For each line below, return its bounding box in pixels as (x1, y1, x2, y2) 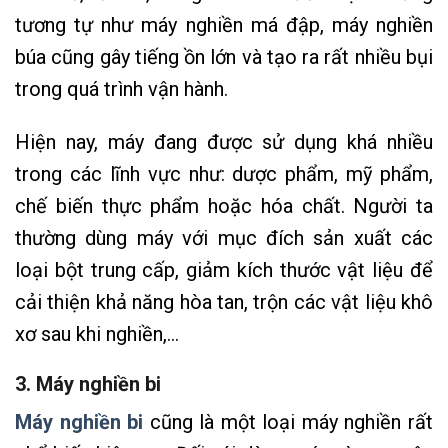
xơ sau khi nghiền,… (15, 321, 184, 346)
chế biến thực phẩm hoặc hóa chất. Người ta (15, 193, 433, 218)
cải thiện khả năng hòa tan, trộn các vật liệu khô (15, 289, 433, 314)
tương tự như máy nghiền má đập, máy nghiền (15, 12, 433, 37)
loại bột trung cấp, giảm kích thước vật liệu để (15, 257, 433, 282)
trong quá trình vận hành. (15, 76, 228, 101)
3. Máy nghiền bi (15, 371, 161, 396)
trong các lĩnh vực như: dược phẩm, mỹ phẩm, (15, 161, 433, 186)
